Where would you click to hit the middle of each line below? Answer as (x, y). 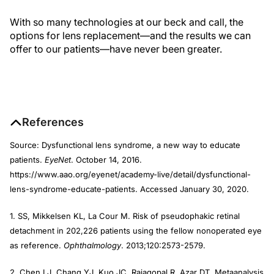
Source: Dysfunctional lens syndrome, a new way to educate (125, 145)
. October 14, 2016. (106, 160)
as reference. (37, 246)
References (53, 122)
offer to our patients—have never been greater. (116, 49)
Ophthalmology (92, 246)
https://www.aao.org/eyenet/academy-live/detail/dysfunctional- (130, 175)
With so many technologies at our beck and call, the (127, 22)
